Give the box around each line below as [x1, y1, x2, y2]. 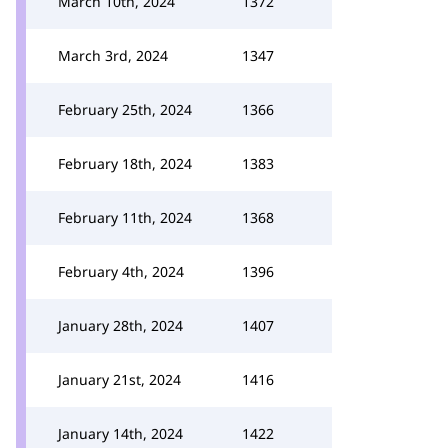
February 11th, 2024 [58, 208, 192, 227]
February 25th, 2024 [58, 100, 192, 119]
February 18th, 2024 [58, 154, 192, 173]
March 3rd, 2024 [58, 46, 168, 65]
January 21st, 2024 [58, 370, 181, 389]
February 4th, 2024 [58, 262, 184, 281]
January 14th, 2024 [58, 424, 183, 443]
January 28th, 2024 [58, 316, 183, 335]
